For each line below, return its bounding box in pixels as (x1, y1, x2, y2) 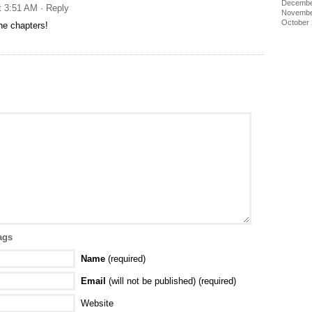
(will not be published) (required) (106, 276, 236, 287)
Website (81, 298, 114, 309)
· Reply (40, 3, 69, 14)
